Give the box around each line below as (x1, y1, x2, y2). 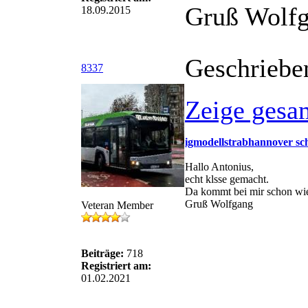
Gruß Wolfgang (185, 198, 253, 210)
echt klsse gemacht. (185, 173, 269, 185)
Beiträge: (81, 247, 124, 259)
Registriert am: (81, 260, 151, 272)
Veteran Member (81, 199, 153, 211)
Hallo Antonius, (185, 161, 254, 173)
